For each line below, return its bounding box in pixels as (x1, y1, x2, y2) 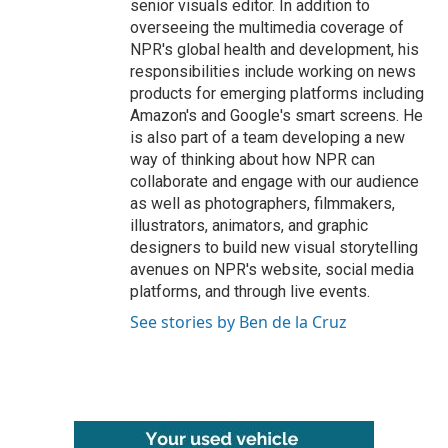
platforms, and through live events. (130, 281, 370, 301)
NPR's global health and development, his (130, 39, 419, 59)
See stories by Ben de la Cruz (130, 310, 347, 333)
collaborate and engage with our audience (130, 171, 419, 191)
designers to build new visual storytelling (130, 237, 418, 257)
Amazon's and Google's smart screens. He (130, 105, 423, 125)
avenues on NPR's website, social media (130, 259, 414, 279)
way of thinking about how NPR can (130, 149, 375, 169)
